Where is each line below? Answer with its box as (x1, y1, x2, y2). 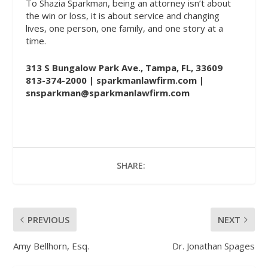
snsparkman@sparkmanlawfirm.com (25, 86, 190, 99)
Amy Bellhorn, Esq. (13, 239, 90, 252)
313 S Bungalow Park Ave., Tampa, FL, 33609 (25, 61, 223, 74)
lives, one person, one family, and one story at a (25, 22, 223, 34)
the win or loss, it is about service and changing (25, 9, 220, 22)
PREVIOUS (28, 213, 70, 226)
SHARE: (117, 159, 145, 171)
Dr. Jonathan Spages (172, 239, 255, 252)
